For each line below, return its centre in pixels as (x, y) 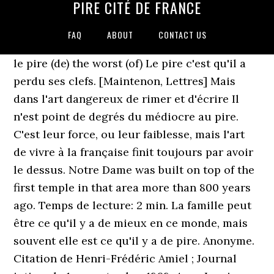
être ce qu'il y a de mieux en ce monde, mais (131, 223)
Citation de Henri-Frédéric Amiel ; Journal (125, 258)
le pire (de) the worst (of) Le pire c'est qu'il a (130, 63)
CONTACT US (182, 35)
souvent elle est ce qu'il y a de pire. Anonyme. (134, 241)
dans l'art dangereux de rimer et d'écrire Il (127, 99)
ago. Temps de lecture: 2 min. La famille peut (133, 205)
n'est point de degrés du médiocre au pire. (126, 117)
